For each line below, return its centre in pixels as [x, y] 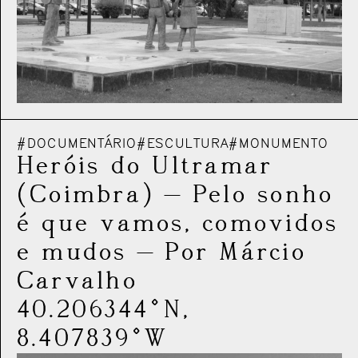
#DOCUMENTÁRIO [77, 144]
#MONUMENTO [278, 144]
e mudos [72, 253]
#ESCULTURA [183, 144]
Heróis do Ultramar [145, 167]
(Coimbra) [86, 195]
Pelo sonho [263, 195]
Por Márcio [236, 253]
